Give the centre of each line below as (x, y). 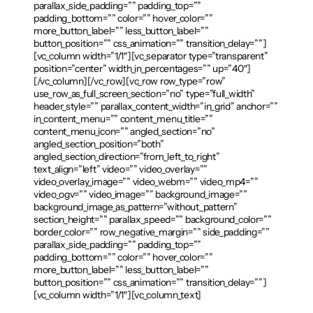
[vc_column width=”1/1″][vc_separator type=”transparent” (151, 56)
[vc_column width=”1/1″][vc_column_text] (118, 295)
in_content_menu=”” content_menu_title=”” (123, 119)
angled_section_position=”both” (99, 144)
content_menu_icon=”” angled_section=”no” (124, 132)
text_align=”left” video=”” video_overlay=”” (121, 169)
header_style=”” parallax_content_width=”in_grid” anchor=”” (156, 107)
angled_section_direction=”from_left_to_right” (127, 157)
